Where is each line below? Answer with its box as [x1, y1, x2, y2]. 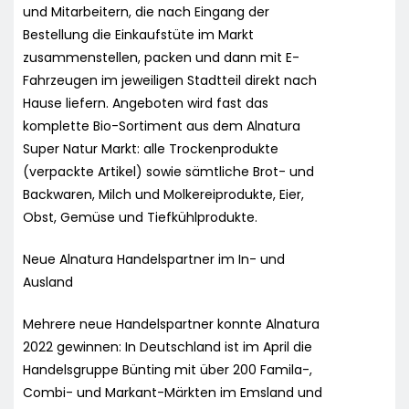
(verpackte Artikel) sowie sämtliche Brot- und [23, 162, 314, 181]
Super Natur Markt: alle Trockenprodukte [23, 139, 278, 158]
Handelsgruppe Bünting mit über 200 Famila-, [23, 360, 312, 379]
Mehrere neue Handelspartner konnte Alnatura [23, 314, 320, 333]
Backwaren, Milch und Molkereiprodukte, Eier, [23, 184, 304, 204]
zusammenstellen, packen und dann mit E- [23, 47, 299, 67]
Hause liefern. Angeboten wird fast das [23, 93, 268, 112]
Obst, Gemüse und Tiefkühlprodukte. [23, 207, 257, 226]
